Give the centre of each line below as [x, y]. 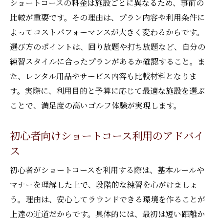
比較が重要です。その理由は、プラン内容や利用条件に [107, 17]
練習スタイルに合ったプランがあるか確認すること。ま [108, 61]
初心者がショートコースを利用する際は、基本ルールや [107, 170]
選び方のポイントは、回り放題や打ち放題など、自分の [108, 47]
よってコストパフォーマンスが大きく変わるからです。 [107, 32]
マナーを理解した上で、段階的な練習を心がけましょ [104, 185]
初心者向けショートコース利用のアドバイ [107, 135]
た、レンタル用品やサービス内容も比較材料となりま [103, 76]
